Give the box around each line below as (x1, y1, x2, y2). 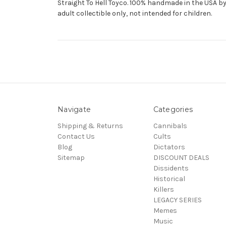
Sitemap (58, 153, 85, 162)
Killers (153, 185, 174, 194)
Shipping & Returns (58, 121, 123, 130)
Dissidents (153, 163, 189, 173)
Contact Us (58, 132, 95, 141)
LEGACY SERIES (153, 195, 202, 204)
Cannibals (153, 121, 187, 130)
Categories (153, 104, 193, 114)
